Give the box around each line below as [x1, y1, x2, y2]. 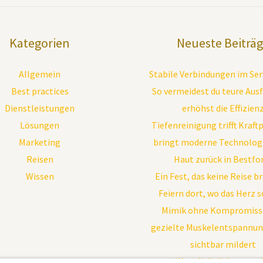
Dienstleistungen [5, 102, 75, 114]
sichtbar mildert [190, 238, 257, 251]
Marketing [19, 136, 61, 149]
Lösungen [20, 119, 60, 131]
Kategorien [9, 35, 70, 52]
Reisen [26, 153, 53, 166]
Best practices [11, 85, 69, 97]
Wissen [25, 170, 54, 183]
